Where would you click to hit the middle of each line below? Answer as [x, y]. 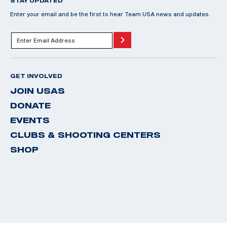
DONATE [30, 105]
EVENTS [30, 120]
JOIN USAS [37, 90]
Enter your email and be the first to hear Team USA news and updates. [110, 14]
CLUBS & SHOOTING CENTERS [85, 135]
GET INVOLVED [36, 76]
